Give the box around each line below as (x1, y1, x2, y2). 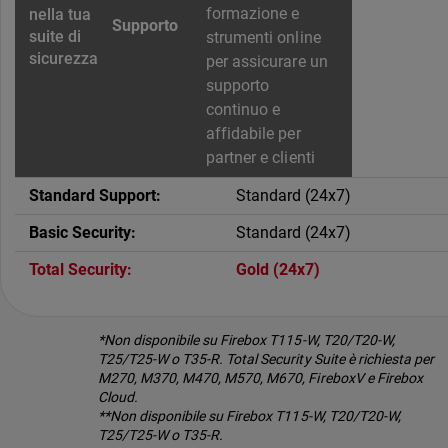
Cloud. (98, 389, 139, 406)
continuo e (206, 100, 281, 120)
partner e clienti (206, 148, 315, 168)
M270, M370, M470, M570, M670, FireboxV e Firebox (98, 370, 423, 387)
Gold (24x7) (236, 260, 321, 280)
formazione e (206, 4, 300, 24)
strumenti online (206, 28, 321, 48)
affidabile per (206, 124, 301, 144)
